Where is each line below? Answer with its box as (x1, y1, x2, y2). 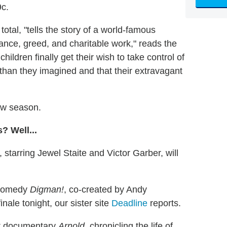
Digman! (30, 184, 64, 195)
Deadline (111, 198, 147, 209)
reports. (147, 198, 181, 209)
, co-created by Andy (64, 184, 147, 195)
